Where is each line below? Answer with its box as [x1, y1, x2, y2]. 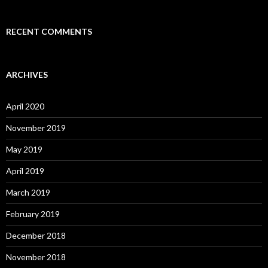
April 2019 [6, 166, 44, 176]
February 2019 [6, 209, 60, 220]
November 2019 [6, 123, 66, 133]
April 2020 [6, 101, 44, 112]
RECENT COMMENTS [6, 26, 92, 37]
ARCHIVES [6, 69, 48, 80]
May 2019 [6, 144, 42, 155]
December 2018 [6, 230, 66, 241]
